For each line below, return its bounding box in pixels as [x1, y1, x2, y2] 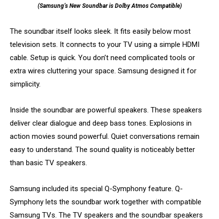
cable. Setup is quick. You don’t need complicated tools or [10, 53, 195, 62]
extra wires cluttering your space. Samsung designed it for [10, 66, 197, 75]
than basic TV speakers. [10, 158, 87, 167]
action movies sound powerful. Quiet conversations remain [10, 131, 199, 141]
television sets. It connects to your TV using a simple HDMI [10, 40, 199, 49]
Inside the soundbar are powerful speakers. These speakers [10, 105, 202, 114]
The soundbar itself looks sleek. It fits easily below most [10, 26, 191, 36]
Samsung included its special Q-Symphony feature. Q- [10, 184, 183, 193]
